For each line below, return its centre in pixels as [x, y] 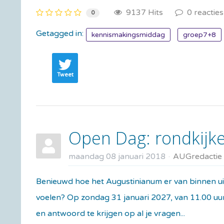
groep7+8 [199, 34]
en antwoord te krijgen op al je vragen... [110, 213]
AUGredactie [197, 156]
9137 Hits [142, 12]
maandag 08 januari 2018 [117, 156]
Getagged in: [60, 33]
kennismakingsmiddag [128, 34]
